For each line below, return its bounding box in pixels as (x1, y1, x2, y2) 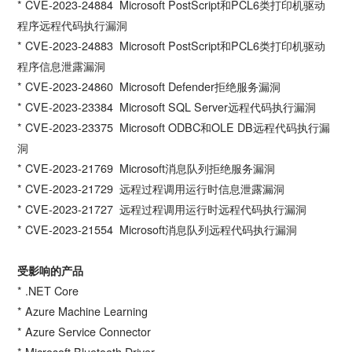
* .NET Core (17, 282, 79, 299)
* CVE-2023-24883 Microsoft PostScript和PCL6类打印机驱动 (17, 37, 326, 53)
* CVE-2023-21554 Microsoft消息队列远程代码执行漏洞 (17, 221, 298, 237)
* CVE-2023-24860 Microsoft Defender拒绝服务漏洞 (17, 78, 281, 94)
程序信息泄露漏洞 (17, 57, 106, 74)
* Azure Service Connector (17, 323, 152, 339)
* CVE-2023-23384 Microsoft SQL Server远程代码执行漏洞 (17, 98, 317, 115)
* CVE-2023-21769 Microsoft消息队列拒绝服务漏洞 (17, 159, 276, 176)
